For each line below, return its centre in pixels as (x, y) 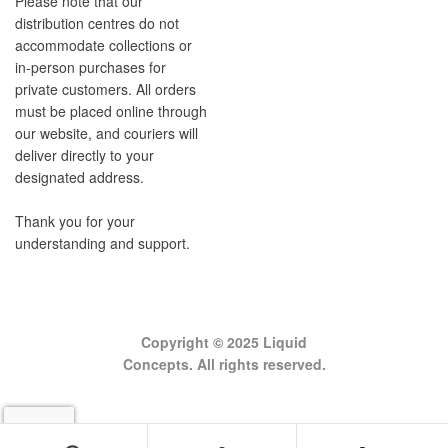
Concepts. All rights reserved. (224, 364)
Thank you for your (75, 221)
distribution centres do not (97, 23)
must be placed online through (111, 111)
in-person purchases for (90, 67)
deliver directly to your (84, 155)
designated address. (79, 177)
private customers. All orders (105, 89)
